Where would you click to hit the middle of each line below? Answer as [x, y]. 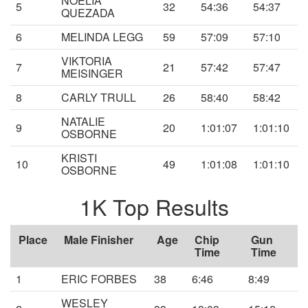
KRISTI [79, 158]
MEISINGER [92, 74]
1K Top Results [154, 207]
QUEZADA [88, 13]
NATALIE [83, 122]
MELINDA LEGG [102, 37]
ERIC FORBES [99, 279]
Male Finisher [99, 240]
